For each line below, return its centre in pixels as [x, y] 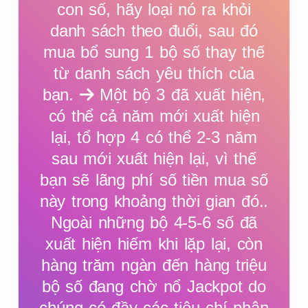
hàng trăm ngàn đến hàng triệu [154, 265]
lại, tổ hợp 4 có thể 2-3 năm [154, 137]
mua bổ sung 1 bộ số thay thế [154, 52]
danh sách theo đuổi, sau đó [154, 31]
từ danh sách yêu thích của [154, 73]
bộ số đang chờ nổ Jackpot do [154, 286]
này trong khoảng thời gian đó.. [154, 201]
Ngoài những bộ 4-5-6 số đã [154, 222]
